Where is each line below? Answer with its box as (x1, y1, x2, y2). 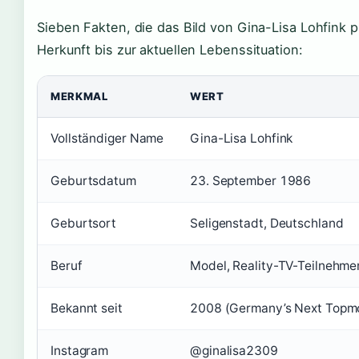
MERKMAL (50, 90, 108, 103)
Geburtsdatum (50, 173, 136, 188)
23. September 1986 (190, 173, 312, 188)
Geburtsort (50, 216, 116, 231)
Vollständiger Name (50, 131, 164, 146)
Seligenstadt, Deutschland (190, 216, 344, 231)
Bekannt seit (50, 301, 123, 316)
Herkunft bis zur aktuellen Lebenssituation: (37, 42, 303, 58)
